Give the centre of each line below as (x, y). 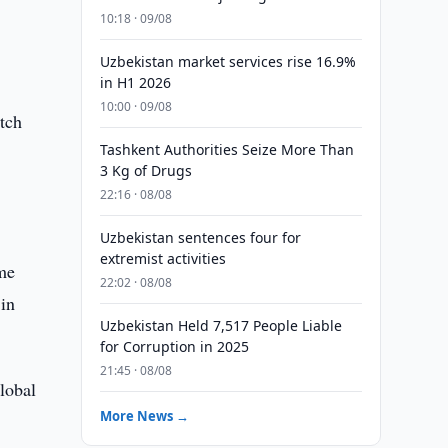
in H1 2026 (135, 82)
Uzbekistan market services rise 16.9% (227, 61)
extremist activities (162, 258)
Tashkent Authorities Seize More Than (226, 149)
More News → (144, 416)
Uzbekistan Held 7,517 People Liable (220, 325)
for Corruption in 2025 (174, 346)
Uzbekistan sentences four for (200, 237)
